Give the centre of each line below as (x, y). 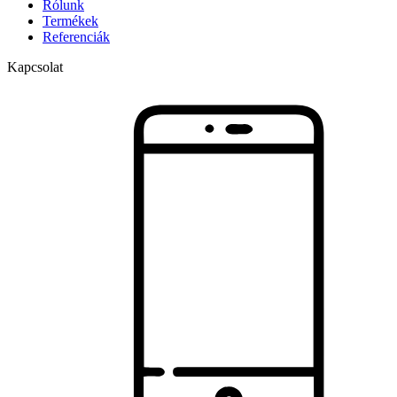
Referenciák (76, 36)
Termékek (70, 20)
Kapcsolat (35, 66)
